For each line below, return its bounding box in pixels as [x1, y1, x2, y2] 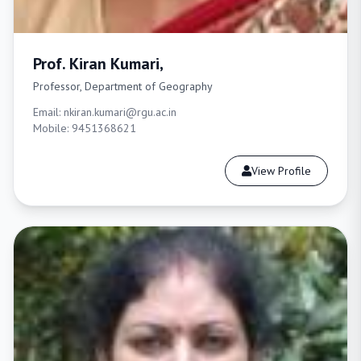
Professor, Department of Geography [33, 79, 213, 93]
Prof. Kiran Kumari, [33, 53, 164, 74]
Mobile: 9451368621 [33, 121, 136, 135]
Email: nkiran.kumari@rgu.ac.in [33, 105, 176, 119]
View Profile [251, 164, 311, 178]
